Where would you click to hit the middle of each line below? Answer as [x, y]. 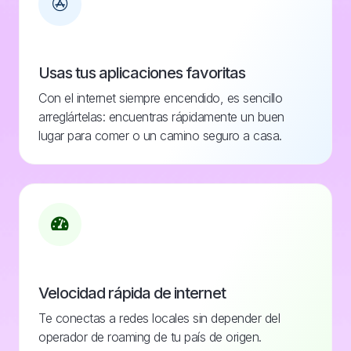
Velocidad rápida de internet [132, 293]
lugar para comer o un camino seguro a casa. [160, 136]
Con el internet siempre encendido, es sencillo [160, 98]
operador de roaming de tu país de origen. [150, 337]
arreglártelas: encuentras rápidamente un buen [161, 117]
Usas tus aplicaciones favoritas [142, 73]
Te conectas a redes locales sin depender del [159, 318]
